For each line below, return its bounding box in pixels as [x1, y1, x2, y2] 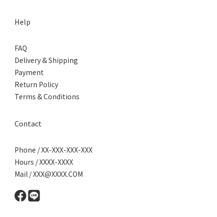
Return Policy [15, 79, 58, 89]
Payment [15, 67, 44, 77]
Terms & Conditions [15, 91, 79, 101]
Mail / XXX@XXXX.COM [15, 169, 83, 179]
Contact [15, 118, 42, 128]
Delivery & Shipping [15, 55, 78, 65]
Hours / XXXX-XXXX [15, 156, 73, 167]
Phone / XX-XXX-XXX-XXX [15, 144, 93, 155]
